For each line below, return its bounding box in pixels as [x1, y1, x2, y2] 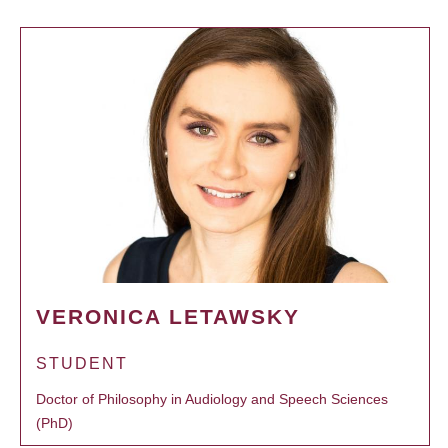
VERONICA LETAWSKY [36, 304, 300, 328]
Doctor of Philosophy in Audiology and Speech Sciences [36, 390, 388, 407]
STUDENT [36, 354, 128, 372]
